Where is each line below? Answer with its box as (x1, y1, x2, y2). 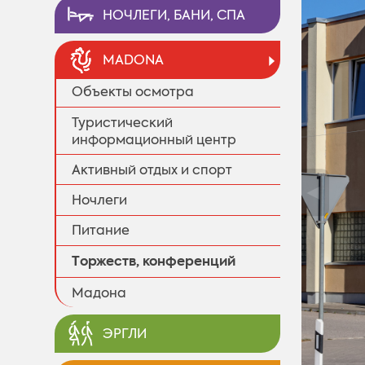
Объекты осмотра (72, 83, 195, 101)
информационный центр (72, 130, 237, 148)
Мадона (72, 284, 127, 301)
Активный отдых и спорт (72, 161, 233, 178)
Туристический (72, 113, 174, 131)
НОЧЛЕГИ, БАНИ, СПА (103, 6, 246, 24)
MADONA (103, 51, 165, 69)
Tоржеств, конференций (72, 252, 236, 271)
